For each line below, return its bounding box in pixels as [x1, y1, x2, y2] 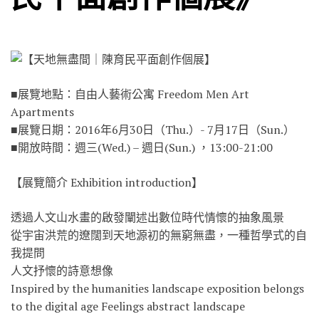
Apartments [11, 103, 74, 120]
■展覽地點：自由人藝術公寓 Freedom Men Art [11, 85, 249, 102]
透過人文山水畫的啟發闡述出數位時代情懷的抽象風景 [11, 209, 284, 225]
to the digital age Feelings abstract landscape [11, 298, 245, 314]
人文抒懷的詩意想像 [11, 262, 113, 278]
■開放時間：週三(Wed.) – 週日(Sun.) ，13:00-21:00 [11, 139, 273, 155]
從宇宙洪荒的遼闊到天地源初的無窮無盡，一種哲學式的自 [11, 226, 307, 243]
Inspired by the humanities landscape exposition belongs [11, 280, 304, 296]
